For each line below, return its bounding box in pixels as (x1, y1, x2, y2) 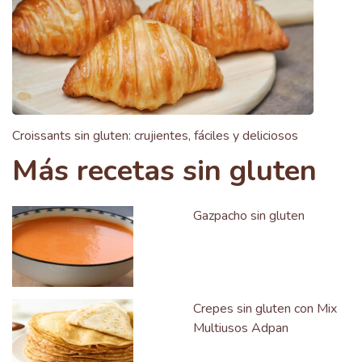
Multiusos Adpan (193, 319, 288, 338)
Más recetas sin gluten (12, 151, 317, 192)
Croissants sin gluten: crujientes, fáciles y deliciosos (12, 127, 298, 145)
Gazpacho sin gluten (193, 207, 305, 225)
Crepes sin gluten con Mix (193, 300, 337, 318)
